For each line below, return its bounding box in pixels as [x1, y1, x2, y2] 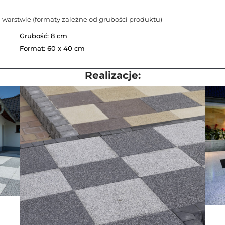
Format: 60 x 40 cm [20, 44, 85, 52]
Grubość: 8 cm [20, 32, 67, 40]
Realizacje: [84, 69, 141, 81]
